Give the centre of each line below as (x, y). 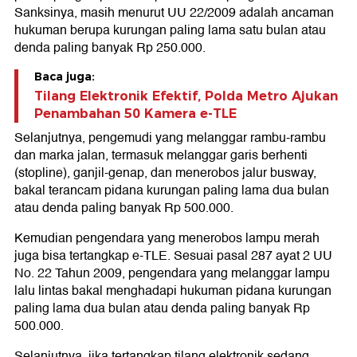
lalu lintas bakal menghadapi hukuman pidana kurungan (173, 291)
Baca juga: (65, 77)
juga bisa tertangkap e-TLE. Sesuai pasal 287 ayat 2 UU (173, 256)
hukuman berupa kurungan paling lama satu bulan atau (170, 31)
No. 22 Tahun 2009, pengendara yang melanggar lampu (172, 274)
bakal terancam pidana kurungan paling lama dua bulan (172, 191)
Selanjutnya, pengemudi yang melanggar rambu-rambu (170, 138)
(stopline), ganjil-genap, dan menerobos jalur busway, (165, 173)
